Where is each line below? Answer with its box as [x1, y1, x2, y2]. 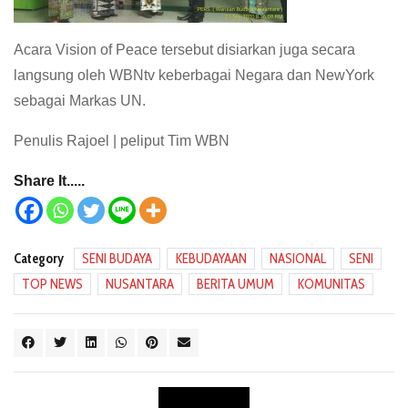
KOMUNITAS [297, 276, 365, 293]
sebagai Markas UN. [14, 93, 146, 109]
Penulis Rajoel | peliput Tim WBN [14, 133, 229, 149]
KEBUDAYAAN [175, 250, 247, 268]
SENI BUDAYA [82, 250, 152, 268]
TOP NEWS [22, 276, 83, 293]
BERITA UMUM [197, 276, 274, 293]
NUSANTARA [106, 276, 174, 293]
